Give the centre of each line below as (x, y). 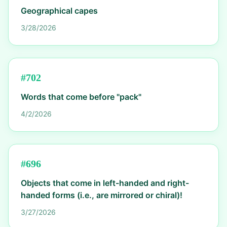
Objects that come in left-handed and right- (105, 183)
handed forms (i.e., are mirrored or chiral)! (102, 195)
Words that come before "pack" (81, 97)
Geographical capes (59, 11)
